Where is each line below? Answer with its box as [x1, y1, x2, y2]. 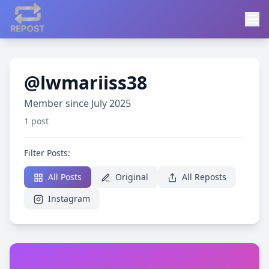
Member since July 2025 [24, 97, 131, 110]
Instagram [46, 193, 90, 204]
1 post [24, 115, 49, 127]
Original [113, 171, 148, 183]
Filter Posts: [24, 147, 70, 159]
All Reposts [180, 171, 226, 183]
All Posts [46, 171, 82, 183]
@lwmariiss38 [24, 70, 147, 95]
